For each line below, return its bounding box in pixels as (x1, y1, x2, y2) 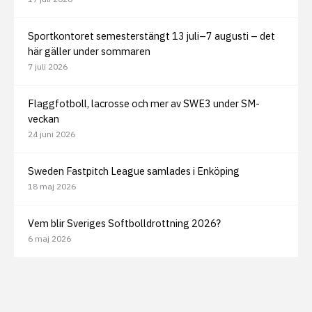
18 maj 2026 (28, 181, 76, 192)
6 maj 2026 (28, 233, 71, 244)
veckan (28, 112, 59, 125)
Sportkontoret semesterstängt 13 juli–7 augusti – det (28, 29, 275, 42)
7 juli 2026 (28, 61, 68, 72)
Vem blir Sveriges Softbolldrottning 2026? (28, 217, 221, 230)
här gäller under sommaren (28, 45, 150, 58)
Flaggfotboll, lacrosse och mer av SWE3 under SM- (28, 97, 260, 110)
